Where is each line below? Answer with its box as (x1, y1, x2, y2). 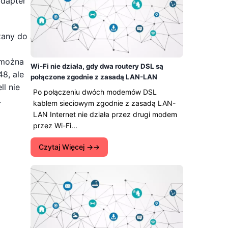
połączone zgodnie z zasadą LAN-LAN (31, 73, 157, 81)
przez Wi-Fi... (33, 121, 77, 130)
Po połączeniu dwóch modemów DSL (33, 88, 157, 96)
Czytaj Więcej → (39, 142, 93, 151)
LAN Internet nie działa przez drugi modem (33, 110, 177, 119)
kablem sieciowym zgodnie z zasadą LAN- (33, 99, 176, 107)
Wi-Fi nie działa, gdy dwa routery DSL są (31, 62, 163, 70)
